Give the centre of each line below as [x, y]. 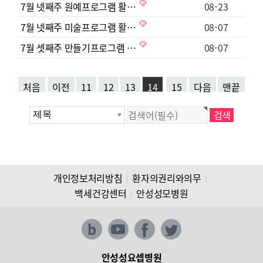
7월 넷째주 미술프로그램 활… [80, 27]
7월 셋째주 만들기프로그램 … [80, 48]
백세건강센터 [101, 193]
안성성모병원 [162, 193]
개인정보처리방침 [88, 178]
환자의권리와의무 [167, 178]
